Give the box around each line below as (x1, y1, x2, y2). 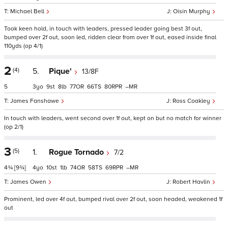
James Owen (10, 178, 48, 186)
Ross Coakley (173, 97, 212, 105)
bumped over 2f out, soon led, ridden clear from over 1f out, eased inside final (4, 34, 216, 41)
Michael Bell (10, 8, 46, 15)
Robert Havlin (173, 178, 212, 186)
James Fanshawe (10, 97, 61, 105)
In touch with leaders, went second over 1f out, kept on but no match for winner (4, 115, 221, 122)
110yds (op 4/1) (4, 42, 43, 50)
